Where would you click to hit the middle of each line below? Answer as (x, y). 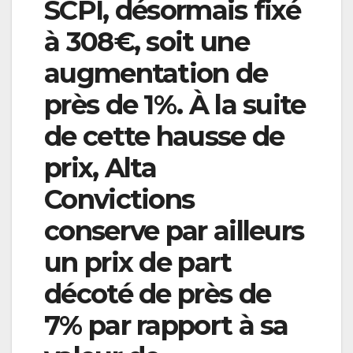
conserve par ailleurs (174, 231)
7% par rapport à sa (166, 326)
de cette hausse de (164, 137)
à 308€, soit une (147, 42)
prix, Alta (100, 168)
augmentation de (156, 74)
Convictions (119, 200)
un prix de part (138, 263)
